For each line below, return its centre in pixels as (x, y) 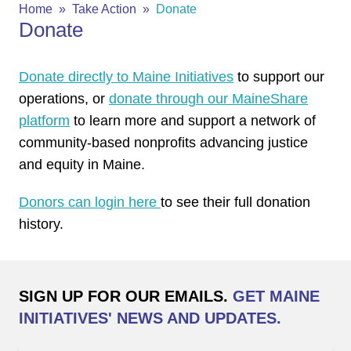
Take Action (104, 9)
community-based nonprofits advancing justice (163, 143)
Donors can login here (90, 202)
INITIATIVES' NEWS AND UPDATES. (150, 318)
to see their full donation (235, 202)
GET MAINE (276, 296)
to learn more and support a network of (193, 121)
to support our (279, 77)
